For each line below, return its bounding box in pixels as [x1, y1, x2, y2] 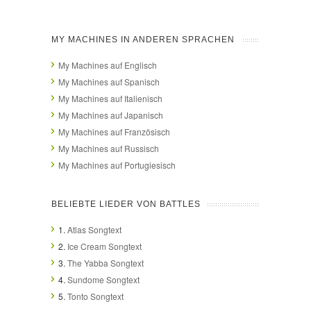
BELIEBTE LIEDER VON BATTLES [51, 199, 201, 209]
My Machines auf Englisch [58, 58, 157, 71]
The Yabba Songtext [67, 256, 144, 269]
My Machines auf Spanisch [58, 75, 160, 87]
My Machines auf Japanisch [58, 108, 163, 121]
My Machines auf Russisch [58, 142, 159, 154]
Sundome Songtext [67, 273, 140, 285]
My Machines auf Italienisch [58, 92, 162, 104]
